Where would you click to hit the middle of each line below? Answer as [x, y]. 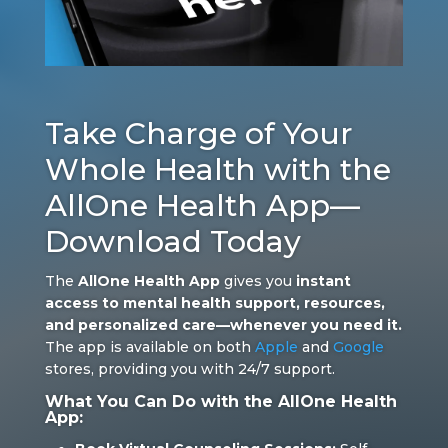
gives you [257, 280]
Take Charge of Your [198, 133]
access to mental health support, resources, [214, 302]
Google [358, 346]
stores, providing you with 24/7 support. [189, 368]
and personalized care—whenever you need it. [223, 324]
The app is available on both [149, 346]
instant [323, 280]
